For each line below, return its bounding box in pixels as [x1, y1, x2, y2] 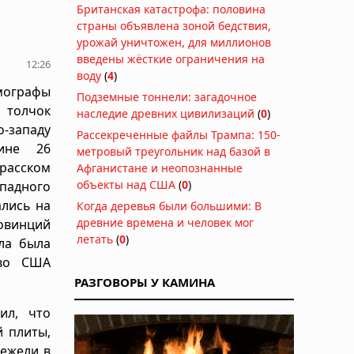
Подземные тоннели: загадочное [77, 88, 257, 104]
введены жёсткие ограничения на [77, 51, 265, 66]
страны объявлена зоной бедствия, [77, 17, 271, 33]
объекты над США [77, 176, 175, 192]
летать [77, 231, 113, 247]
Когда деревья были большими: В [77, 198, 262, 213]
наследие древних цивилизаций [77, 105, 254, 121]
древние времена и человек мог [77, 214, 254, 230]
